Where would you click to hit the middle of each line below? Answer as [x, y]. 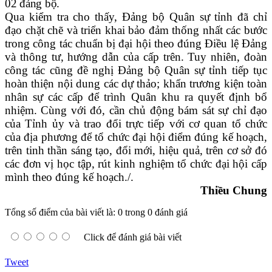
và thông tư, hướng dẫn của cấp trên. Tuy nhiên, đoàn [136, 57]
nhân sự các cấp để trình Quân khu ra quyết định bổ [136, 97]
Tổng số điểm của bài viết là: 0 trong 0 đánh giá [96, 212]
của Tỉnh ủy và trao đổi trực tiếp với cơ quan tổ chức [136, 124]
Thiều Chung [234, 191]
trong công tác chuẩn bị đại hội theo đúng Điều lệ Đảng [136, 44]
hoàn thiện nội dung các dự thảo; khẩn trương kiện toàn [136, 84]
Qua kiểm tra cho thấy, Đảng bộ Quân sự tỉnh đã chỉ [136, 17]
